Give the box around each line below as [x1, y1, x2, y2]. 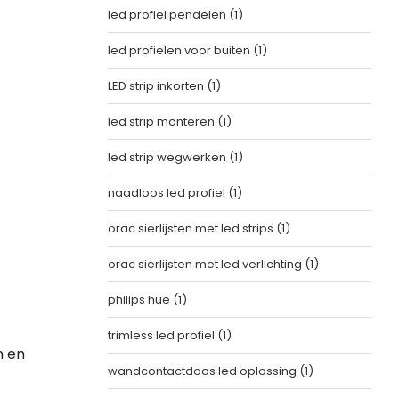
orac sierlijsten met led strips [107, 220, 276, 237]
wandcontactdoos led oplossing [107, 362, 299, 379]
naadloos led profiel [107, 184, 228, 201]
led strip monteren [107, 113, 217, 130]
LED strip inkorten [107, 77, 207, 94]
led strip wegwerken [107, 149, 229, 166]
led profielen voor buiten [107, 42, 253, 59]
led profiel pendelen [107, 6, 229, 23]
